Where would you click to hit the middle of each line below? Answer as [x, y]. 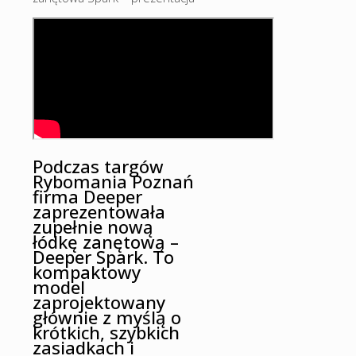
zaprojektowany [99, 302]
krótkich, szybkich [106, 332]
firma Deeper [87, 196]
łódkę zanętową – [106, 241]
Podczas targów [98, 166]
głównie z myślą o [107, 317]
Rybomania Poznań [113, 181]
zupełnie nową [93, 226]
